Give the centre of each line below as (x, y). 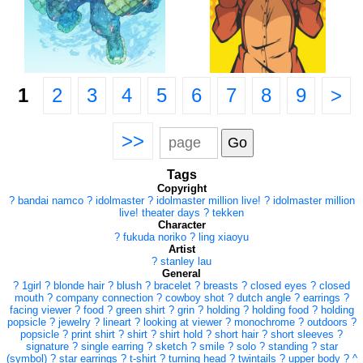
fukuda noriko (156, 237)
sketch (173, 347)
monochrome (266, 322)
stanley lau (186, 262)
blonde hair (81, 286)
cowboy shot (196, 298)
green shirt (142, 310)
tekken (228, 213)
